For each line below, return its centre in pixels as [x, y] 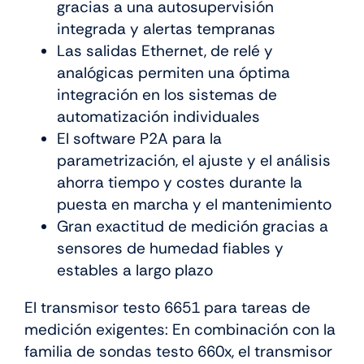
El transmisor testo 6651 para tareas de [167, 308]
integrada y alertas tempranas [166, 29]
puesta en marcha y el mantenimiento [194, 205]
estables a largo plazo [135, 271]
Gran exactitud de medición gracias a [193, 227]
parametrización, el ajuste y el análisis [194, 161]
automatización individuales [158, 117]
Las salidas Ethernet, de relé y [165, 51]
